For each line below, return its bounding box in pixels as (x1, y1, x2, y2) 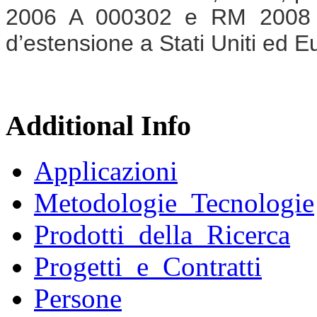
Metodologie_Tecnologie (34, 188, 314, 219)
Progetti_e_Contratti (34, 251, 262, 282)
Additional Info (6, 109, 191, 142)
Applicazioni (34, 156, 178, 187)
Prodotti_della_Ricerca (34, 219, 290, 250)
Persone (34, 283, 122, 314)
